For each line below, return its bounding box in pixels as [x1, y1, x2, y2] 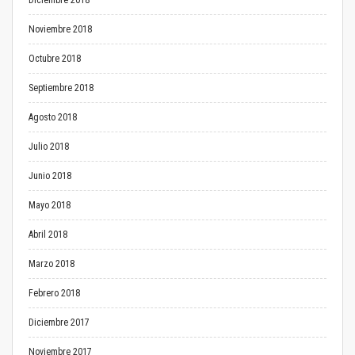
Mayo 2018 [29, 200, 71, 211]
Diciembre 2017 [29, 317, 90, 328]
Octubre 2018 [29, 53, 81, 64]
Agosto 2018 [29, 112, 77, 123]
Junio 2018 [29, 170, 71, 181]
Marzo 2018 [29, 258, 74, 269]
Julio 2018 [29, 141, 69, 152]
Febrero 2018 [29, 288, 80, 299]
